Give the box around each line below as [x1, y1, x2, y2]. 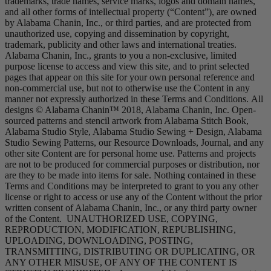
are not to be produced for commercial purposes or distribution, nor [5, 159, 260, 170]
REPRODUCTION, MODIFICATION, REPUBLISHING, [5, 224, 236, 235]
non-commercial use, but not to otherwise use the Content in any [5, 83, 250, 94]
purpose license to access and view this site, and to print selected [5, 61, 249, 72]
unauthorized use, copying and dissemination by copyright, [5, 28, 229, 39]
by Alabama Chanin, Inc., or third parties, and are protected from [5, 18, 251, 28]
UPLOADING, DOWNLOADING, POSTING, [5, 235, 193, 246]
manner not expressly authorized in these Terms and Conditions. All [5, 94, 263, 105]
